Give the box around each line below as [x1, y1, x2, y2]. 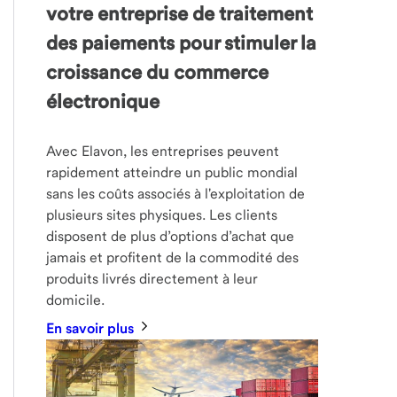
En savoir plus [46, 320, 138, 338]
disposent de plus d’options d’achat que [46, 228, 295, 245]
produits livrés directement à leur [46, 270, 259, 288]
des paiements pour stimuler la [46, 31, 317, 55]
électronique [46, 90, 160, 113]
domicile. [46, 292, 105, 309]
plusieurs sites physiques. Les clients [46, 206, 278, 224]
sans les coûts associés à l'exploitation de [46, 185, 306, 203]
